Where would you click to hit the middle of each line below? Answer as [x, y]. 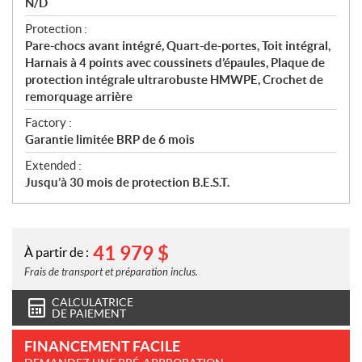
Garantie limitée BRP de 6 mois [110, 140]
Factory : [48, 123]
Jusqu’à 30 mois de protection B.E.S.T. [127, 183]
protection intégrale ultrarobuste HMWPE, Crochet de [174, 80]
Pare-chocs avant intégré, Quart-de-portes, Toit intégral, [178, 46]
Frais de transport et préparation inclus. [111, 273]
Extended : [53, 166]
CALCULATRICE [93, 303]
